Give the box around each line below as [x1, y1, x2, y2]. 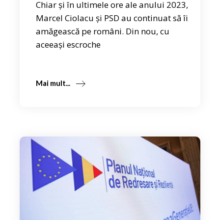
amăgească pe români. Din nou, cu [36, 25, 170, 37]
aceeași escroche [36, 38, 101, 50]
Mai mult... [36, 78, 71, 87]
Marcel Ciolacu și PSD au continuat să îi [36, 12, 189, 24]
